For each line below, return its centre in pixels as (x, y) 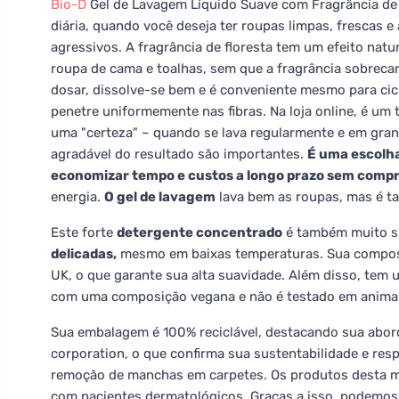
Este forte (84, 232)
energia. (77, 197)
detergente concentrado (199, 232)
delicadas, (84, 254)
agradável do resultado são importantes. (179, 154)
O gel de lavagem (160, 197)
